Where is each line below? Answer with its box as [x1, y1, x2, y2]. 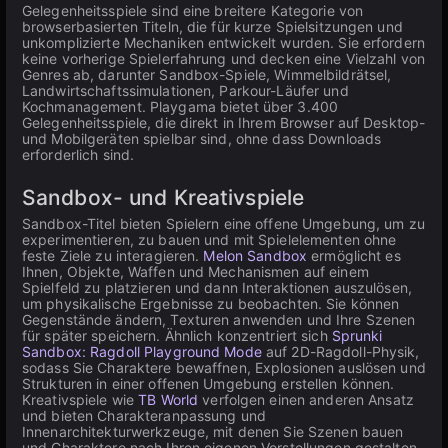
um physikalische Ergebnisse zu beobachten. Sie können [22, 295, 400, 312]
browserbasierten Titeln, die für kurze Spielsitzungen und [22, 18, 403, 35]
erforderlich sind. [22, 146, 135, 163]
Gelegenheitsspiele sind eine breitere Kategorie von [22, 2, 364, 19]
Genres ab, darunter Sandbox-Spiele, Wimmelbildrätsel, [22, 66, 392, 83]
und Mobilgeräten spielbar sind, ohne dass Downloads [22, 130, 382, 147]
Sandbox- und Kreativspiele [22, 185, 305, 210]
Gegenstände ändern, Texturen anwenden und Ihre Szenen [22, 311, 416, 328]
